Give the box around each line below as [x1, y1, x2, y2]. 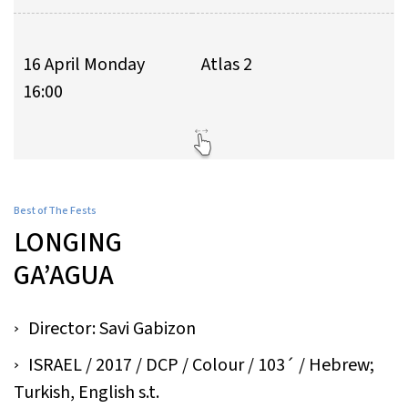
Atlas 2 [201, 52, 252, 78]
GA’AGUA [14, 255, 114, 295]
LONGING [14, 222, 122, 262]
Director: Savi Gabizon [28, 315, 196, 342]
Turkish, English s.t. [14, 379, 159, 405]
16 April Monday [23, 52, 145, 78]
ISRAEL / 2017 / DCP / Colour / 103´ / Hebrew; [28, 352, 374, 378]
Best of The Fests [14, 202, 97, 219]
